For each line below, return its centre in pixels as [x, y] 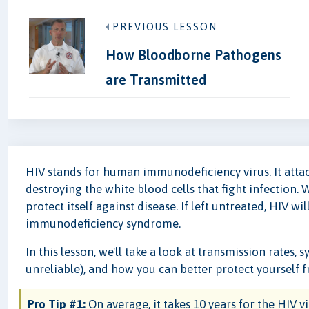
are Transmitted [156, 80]
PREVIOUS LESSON [165, 27]
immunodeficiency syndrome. [103, 224]
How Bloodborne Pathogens [193, 55]
